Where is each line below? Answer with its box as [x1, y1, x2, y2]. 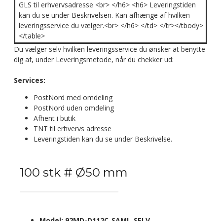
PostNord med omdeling [34, 93, 112, 102]
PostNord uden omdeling [34, 103, 114, 112]
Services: [14, 75, 45, 85]
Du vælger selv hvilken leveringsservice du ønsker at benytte [14, 44, 205, 54]
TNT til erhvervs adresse [34, 124, 111, 133]
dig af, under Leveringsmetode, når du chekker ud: [14, 55, 174, 64]
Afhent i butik [34, 113, 75, 123]
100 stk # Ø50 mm [20, 165, 128, 180]
